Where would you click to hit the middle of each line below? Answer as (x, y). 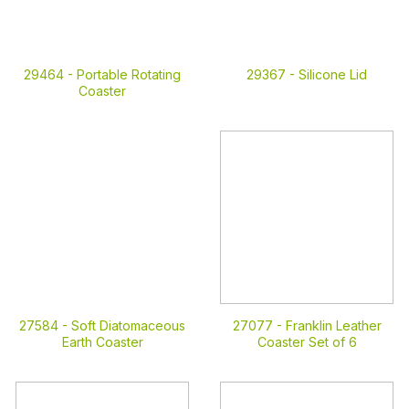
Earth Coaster (102, 342)
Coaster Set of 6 (307, 342)
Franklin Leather (333, 325)
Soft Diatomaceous (128, 325)
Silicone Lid (333, 74)
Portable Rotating (129, 74)
